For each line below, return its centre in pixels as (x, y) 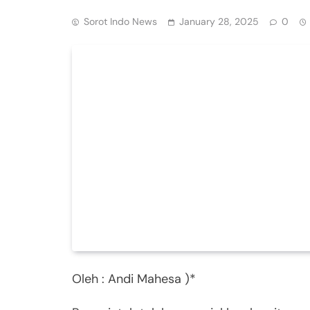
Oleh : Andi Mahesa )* (134, 279)
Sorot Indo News (120, 21)
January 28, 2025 (219, 21)
